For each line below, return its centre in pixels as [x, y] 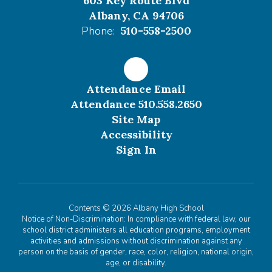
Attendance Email [136, 89]
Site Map [136, 119]
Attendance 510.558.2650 [136, 104]
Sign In [136, 150]
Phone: [98, 31]
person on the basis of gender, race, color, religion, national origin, [136, 252]
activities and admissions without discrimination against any [136, 241]
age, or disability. [136, 263]
